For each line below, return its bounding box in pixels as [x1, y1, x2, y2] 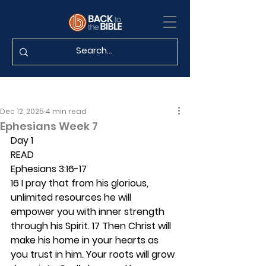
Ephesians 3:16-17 [11, 162, 87, 176]
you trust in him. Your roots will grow [11, 248, 177, 261]
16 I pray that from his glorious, [11, 176, 151, 190]
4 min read [45, 106, 87, 116]
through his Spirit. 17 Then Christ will [11, 219, 173, 233]
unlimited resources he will [11, 191, 134, 204]
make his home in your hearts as [11, 233, 161, 247]
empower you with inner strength [11, 205, 167, 218]
